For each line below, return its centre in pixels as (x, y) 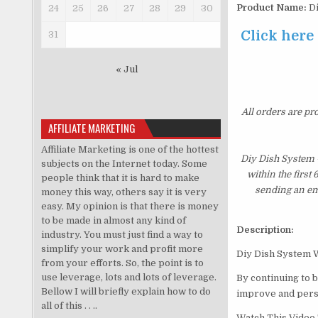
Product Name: (271, 8)
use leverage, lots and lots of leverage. (128, 277)
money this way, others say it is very (124, 192)
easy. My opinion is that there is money (130, 206)
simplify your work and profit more (122, 248)
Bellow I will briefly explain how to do (126, 291)
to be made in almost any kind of (113, 220)
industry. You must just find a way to (122, 234)
